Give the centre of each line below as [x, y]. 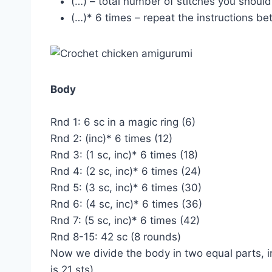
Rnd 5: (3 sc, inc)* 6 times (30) [126, 188]
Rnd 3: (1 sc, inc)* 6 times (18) [124, 155]
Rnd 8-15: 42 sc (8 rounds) [116, 237]
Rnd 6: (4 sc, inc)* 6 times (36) [126, 204]
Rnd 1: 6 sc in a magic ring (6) [123, 122]
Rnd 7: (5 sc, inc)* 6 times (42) [125, 221]
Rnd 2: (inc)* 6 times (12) [111, 139]
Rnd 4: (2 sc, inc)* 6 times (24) [126, 172]
